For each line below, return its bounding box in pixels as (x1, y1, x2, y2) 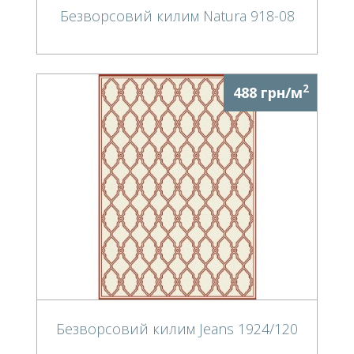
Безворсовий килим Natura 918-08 (59, 6, 295, 25)
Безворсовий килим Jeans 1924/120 (56, 318, 298, 338)
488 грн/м (233, 82, 303, 102)
